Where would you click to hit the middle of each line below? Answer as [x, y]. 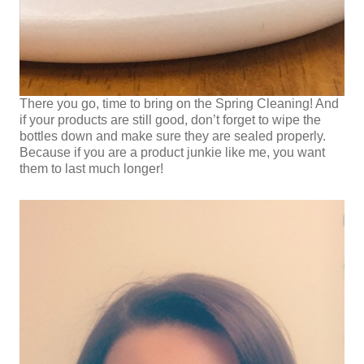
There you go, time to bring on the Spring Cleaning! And [179, 104]
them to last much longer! [91, 169]
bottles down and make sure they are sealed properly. [173, 136]
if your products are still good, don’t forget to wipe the [170, 120]
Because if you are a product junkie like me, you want [172, 153]
